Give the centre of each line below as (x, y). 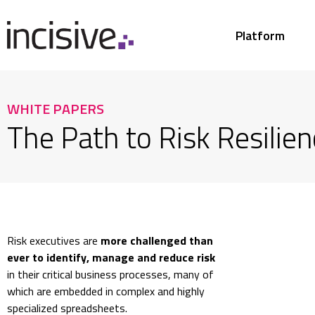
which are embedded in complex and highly (106, 291)
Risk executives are (54, 240)
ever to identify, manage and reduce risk (111, 257)
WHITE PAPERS (56, 109)
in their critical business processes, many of (110, 274)
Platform (261, 35)
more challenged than (157, 240)
